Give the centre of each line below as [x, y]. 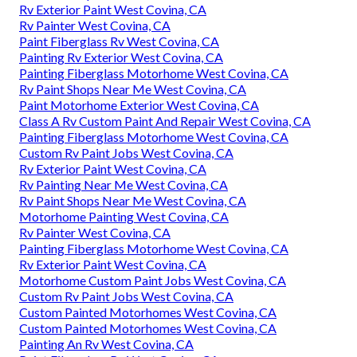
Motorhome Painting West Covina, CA [124, 216]
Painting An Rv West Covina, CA [106, 343]
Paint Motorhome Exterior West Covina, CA [139, 104]
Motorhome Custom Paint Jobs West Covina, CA [153, 280]
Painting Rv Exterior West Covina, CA [121, 57]
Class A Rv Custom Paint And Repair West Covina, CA [165, 120]
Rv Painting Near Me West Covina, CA [124, 184]
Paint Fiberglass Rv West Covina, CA [119, 41]
